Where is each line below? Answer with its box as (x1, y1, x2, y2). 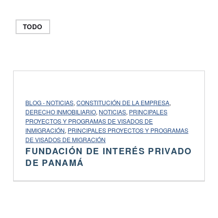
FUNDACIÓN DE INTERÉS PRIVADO (25, 145, 192, 157)
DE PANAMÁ (25, 156, 84, 169)
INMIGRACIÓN (25, 126, 65, 134)
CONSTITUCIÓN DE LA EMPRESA (76, 98, 170, 107)
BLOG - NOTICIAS (25, 98, 74, 107)
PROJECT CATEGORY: (25, 94, 58, 103)
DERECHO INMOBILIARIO (25, 107, 96, 116)
